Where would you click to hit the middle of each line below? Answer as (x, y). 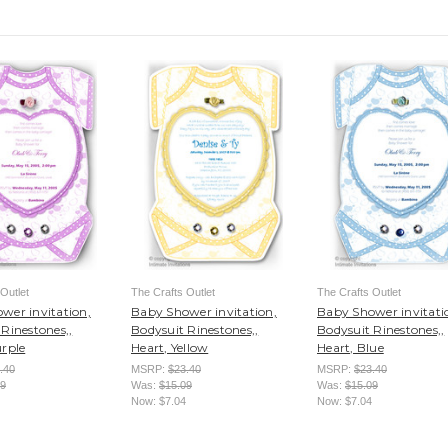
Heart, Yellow (170, 347)
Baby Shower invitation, (204, 311)
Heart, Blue (350, 347)
